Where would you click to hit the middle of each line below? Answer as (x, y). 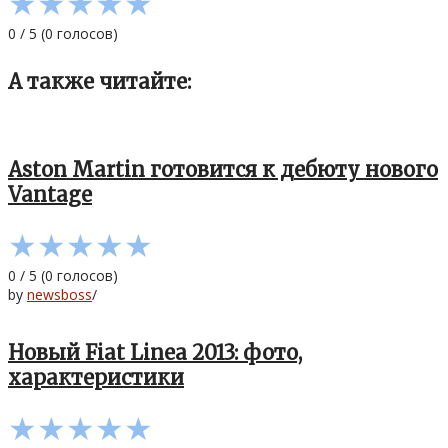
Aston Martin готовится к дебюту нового (223, 169)
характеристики (96, 377)
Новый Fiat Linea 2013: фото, (155, 352)
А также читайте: (99, 82)
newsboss (59, 295)
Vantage (50, 194)
